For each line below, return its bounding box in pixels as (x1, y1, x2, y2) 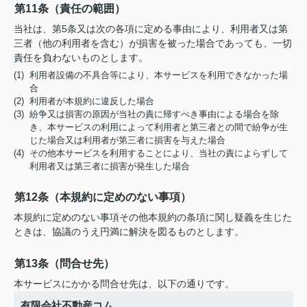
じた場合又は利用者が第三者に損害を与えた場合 (29, 135, 226, 145)
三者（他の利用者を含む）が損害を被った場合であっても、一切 (14, 38, 292, 49)
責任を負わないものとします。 (14, 52, 148, 63)
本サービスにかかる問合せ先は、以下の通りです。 (14, 278, 234, 289)
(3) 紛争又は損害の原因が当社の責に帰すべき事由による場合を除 (14, 109, 279, 119)
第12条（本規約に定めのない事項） (14, 191, 191, 203)
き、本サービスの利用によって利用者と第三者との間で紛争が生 (29, 122, 288, 132)
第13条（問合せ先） (14, 258, 114, 269)
